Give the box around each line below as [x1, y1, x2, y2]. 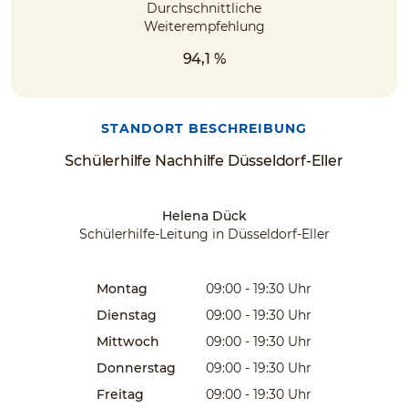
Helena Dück [161, 208, 247, 224]
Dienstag [97, 307, 157, 323]
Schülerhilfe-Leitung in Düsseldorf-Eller [78, 226, 330, 242]
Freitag [97, 386, 144, 403]
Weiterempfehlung [143, 18, 265, 35]
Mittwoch [97, 333, 159, 350]
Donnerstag [97, 360, 176, 376]
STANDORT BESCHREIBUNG [101, 120, 307, 137]
